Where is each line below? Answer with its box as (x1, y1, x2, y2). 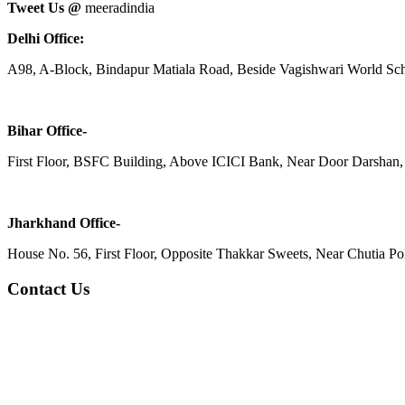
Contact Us (7, 279, 89, 299)
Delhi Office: (7, 31, 84, 47)
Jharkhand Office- (7, 215, 120, 231)
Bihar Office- (7, 123, 87, 139)
